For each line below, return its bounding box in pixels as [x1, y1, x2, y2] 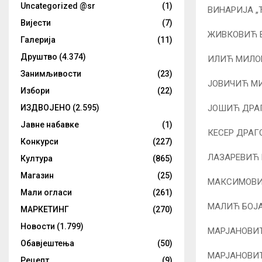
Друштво [20, 52, 57, 62]
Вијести [20, 18, 51, 28]
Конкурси [20, 137, 58, 147]
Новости [20, 222, 55, 232]
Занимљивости [20, 69, 81, 79]
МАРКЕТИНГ [20, 205, 69, 215]
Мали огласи [20, 188, 72, 198]
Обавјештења [20, 239, 74, 249]
